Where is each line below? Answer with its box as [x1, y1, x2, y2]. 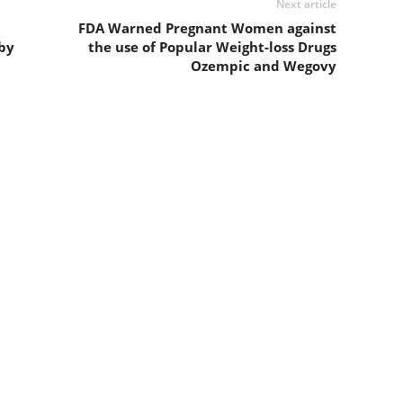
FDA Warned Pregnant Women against [77, 19, 336, 37]
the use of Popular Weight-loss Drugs [87, 38, 336, 56]
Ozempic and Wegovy [190, 57, 336, 75]
